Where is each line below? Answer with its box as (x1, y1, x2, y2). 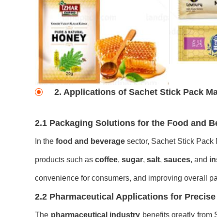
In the (35, 137, 56, 145)
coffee (95, 155, 118, 164)
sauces (164, 155, 190, 164)
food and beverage (56, 137, 125, 145)
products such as (35, 155, 95, 164)
